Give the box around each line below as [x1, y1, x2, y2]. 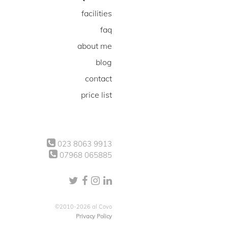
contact [85, 73, 112, 83]
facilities [81, 8, 112, 18]
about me [77, 41, 112, 51]
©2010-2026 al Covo [55, 203, 112, 210]
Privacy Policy [76, 213, 112, 220]
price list [81, 90, 112, 100]
